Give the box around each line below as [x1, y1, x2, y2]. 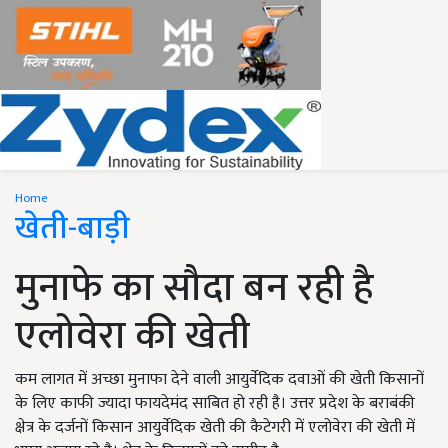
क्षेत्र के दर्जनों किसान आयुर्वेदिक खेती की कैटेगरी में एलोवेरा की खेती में [15, 414, 415, 441]
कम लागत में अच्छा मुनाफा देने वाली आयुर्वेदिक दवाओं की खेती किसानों [15, 366, 424, 393]
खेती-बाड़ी [15, 202, 130, 255]
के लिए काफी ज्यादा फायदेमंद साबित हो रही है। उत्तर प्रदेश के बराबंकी [15, 390, 415, 417]
